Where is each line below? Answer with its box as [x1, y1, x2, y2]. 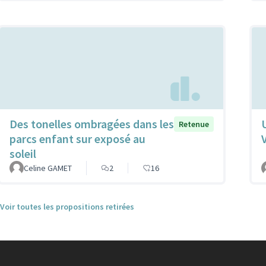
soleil [9, 146, 36, 161]
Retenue [179, 119, 209, 130]
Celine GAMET [24, 163, 72, 174]
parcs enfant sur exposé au [9, 131, 145, 147]
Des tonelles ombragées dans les [9, 116, 174, 132]
